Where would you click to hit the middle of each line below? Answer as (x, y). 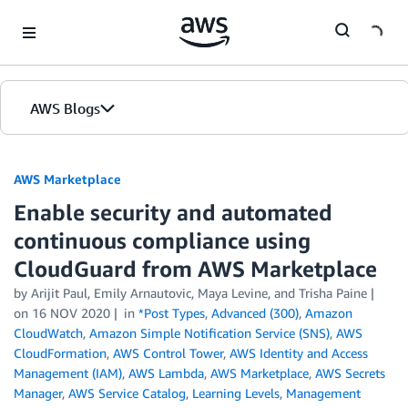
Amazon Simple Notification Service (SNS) (209, 333)
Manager (38, 393)
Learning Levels (236, 393)
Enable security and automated (173, 212)
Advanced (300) (255, 313)
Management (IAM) (68, 373)
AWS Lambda (166, 373)
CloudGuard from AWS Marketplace (195, 269)
